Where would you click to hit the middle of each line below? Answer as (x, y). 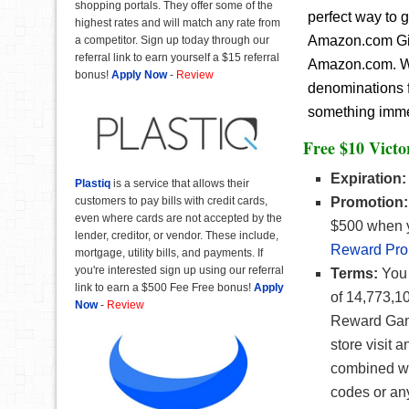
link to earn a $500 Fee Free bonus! (164, 287)
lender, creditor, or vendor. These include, (177, 235)
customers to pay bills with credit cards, (171, 200)
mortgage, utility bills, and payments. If (169, 252)
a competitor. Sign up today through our (172, 41)
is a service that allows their (180, 183)
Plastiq (93, 183)
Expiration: (368, 178)
